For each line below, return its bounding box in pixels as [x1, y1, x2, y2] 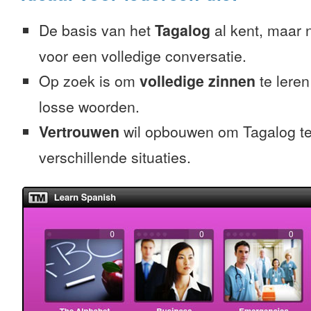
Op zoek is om [39, 70, 140, 91]
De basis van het [39, 19, 155, 40]
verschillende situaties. [39, 146, 191, 167]
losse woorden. [39, 96, 140, 117]
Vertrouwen [39, 121, 119, 142]
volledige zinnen [140, 70, 255, 92]
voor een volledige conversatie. [39, 45, 246, 66]
